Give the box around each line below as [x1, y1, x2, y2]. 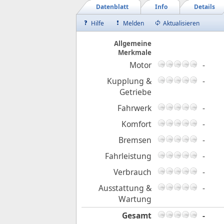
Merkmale [118, 48, 151, 57]
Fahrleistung [105, 150, 151, 162]
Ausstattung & [98, 182, 151, 194]
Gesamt [122, 210, 151, 221]
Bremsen [118, 134, 151, 146]
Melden [123, 19, 144, 28]
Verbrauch [113, 166, 151, 178]
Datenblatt [96, 2, 128, 11]
